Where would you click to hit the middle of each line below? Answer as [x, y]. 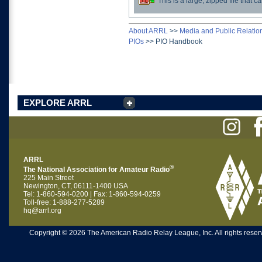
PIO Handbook [179, 42]
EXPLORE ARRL [58, 103]
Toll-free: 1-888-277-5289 [64, 202]
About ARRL [148, 31]
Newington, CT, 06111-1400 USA [76, 186]
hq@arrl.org [42, 211]
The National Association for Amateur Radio [96, 170]
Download [155, 9]
